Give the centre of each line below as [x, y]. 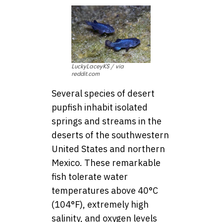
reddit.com [85, 74]
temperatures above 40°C [105, 191]
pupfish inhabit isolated [100, 108]
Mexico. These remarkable [106, 163]
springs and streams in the [107, 121]
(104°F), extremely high [100, 205]
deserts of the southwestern [110, 135]
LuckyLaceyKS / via [98, 67]
